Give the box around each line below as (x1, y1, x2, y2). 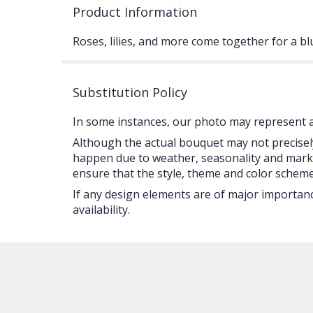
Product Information (73, 3, 197, 20)
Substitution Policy (73, 84, 187, 101)
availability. (73, 202, 130, 217)
